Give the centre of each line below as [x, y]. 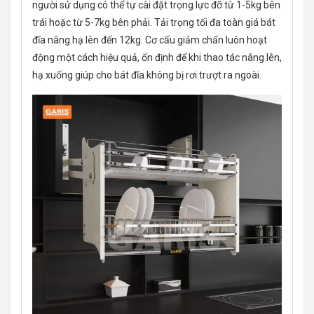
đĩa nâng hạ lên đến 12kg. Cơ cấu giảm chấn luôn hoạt [150, 40]
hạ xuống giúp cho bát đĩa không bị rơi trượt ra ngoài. [147, 75]
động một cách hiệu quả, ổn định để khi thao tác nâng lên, [157, 58]
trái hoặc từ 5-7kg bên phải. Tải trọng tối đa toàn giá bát [154, 23]
